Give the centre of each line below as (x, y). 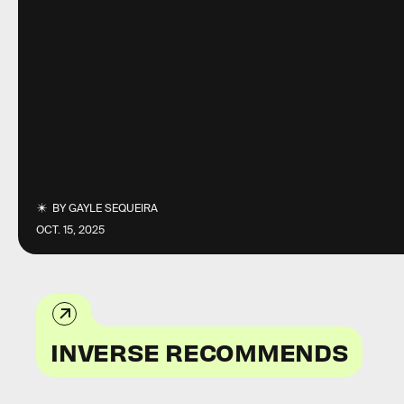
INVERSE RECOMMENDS (199, 351)
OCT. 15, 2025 (70, 230)
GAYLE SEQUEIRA (114, 208)
